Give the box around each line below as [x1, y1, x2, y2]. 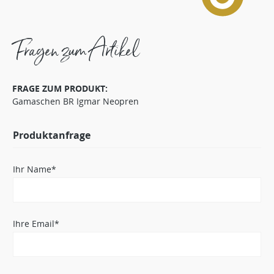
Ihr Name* [13, 163, 56, 175]
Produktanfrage [13, 128, 91, 142]
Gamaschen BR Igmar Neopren [12, 95, 139, 107]
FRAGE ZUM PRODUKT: [12, 82, 108, 94]
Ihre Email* [13, 217, 59, 229]
